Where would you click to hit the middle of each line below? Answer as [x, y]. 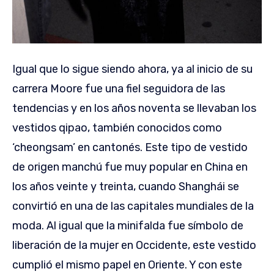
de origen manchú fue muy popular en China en [130, 167]
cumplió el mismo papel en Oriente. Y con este [127, 265]
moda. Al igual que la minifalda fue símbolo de [128, 225]
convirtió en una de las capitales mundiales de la [133, 206]
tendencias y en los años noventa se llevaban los [134, 108]
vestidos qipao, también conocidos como [117, 128]
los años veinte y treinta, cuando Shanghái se [126, 186]
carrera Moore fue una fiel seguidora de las [119, 88]
